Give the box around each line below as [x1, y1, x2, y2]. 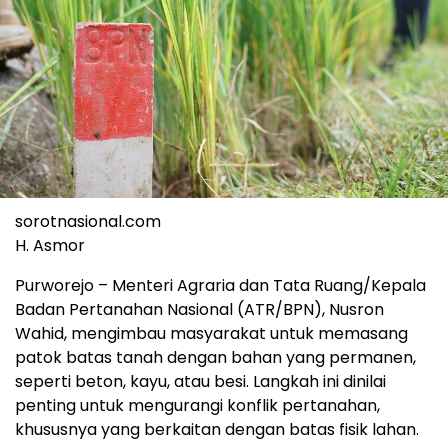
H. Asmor [15, 233, 85, 257]
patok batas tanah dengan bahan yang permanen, [15, 345, 416, 369]
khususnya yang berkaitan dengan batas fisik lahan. [15, 417, 419, 441]
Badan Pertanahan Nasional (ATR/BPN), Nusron [15, 297, 384, 321]
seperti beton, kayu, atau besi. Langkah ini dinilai [15, 369, 386, 393]
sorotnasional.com [15, 209, 161, 233]
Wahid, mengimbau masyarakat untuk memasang [15, 321, 408, 345]
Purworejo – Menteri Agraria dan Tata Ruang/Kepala [15, 273, 426, 297]
